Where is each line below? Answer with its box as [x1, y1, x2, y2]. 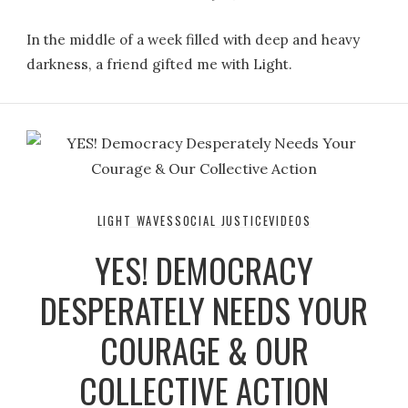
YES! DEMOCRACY [95, 244, 313, 295]
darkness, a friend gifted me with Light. [26, 55, 293, 73]
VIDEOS [269, 211, 311, 229]
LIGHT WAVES [97, 211, 175, 229]
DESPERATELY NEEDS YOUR [40, 284, 368, 335]
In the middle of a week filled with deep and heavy [26, 30, 361, 48]
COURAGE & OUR [99, 324, 309, 375]
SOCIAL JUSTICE [174, 211, 270, 229]
